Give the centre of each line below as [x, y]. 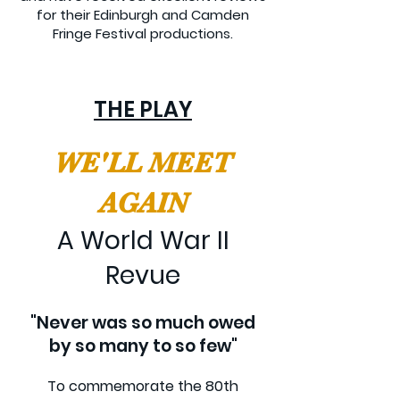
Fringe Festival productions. [143, 33]
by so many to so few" [143, 346]
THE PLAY [143, 109]
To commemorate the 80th [143, 386]
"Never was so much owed [143, 323]
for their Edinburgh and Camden [143, 15]
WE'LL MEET [143, 163]
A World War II [143, 241]
